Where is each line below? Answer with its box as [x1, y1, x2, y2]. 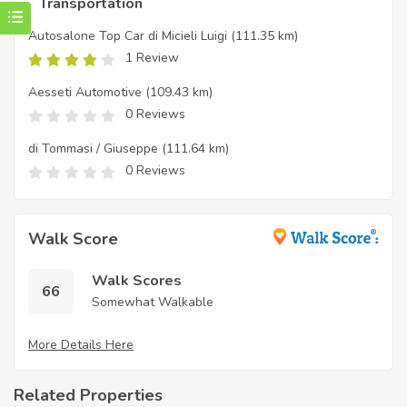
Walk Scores [92, 271, 182, 292]
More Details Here [28, 336, 134, 354]
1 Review [125, 49, 179, 67]
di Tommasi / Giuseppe [28, 140, 158, 158]
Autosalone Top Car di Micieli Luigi [28, 27, 227, 45]
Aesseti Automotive [28, 84, 142, 102]
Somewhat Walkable [92, 293, 213, 312]
